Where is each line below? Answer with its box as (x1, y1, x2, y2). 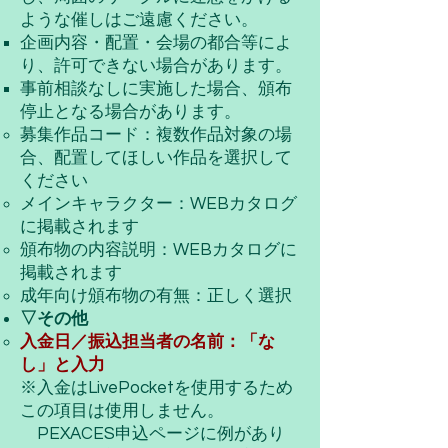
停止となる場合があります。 (20, 103, 241, 121)
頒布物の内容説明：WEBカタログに (20, 241, 297, 259)
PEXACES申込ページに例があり (20, 425, 285, 443)
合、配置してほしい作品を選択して (20, 149, 292, 167)
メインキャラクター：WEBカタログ (20, 195, 297, 213)
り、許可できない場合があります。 (20, 57, 292, 75)
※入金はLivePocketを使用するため (20, 379, 293, 397)
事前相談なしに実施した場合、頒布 (20, 80, 292, 98)
